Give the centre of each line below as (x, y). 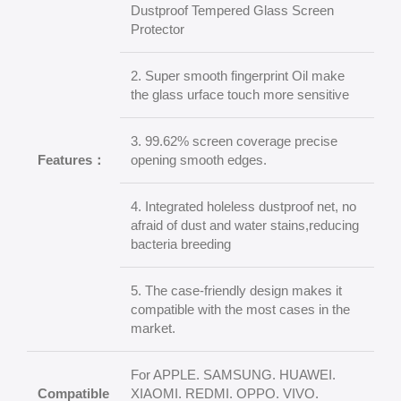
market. (153, 328)
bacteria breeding (181, 244)
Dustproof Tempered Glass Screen (232, 10)
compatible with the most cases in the (240, 309)
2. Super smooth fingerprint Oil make (238, 76)
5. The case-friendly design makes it (236, 290)
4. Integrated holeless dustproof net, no (243, 206)
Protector (158, 29)
